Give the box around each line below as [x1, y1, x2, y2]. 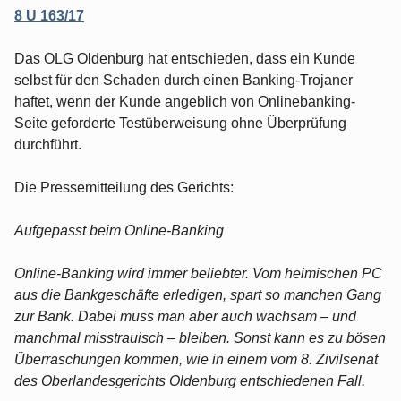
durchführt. [14, 136, 81, 152]
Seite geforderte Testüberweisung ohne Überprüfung [14, 115, 346, 131]
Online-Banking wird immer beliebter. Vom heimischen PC [14, 265, 382, 281]
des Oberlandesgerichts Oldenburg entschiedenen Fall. [14, 372, 365, 388]
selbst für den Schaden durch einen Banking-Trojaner [14, 72, 353, 88]
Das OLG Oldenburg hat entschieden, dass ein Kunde [14, 50, 355, 66]
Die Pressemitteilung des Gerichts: [14, 179, 234, 195]
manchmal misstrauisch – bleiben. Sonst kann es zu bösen [14, 329, 386, 346]
